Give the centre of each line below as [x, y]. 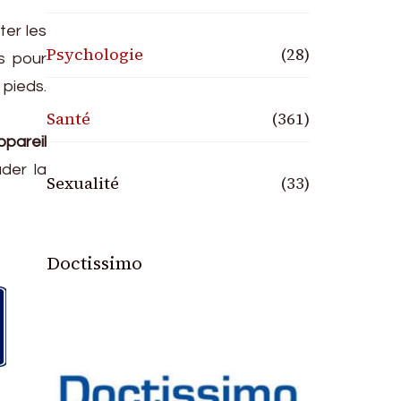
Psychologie [95, 54]
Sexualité [83, 183]
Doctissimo [95, 263]
